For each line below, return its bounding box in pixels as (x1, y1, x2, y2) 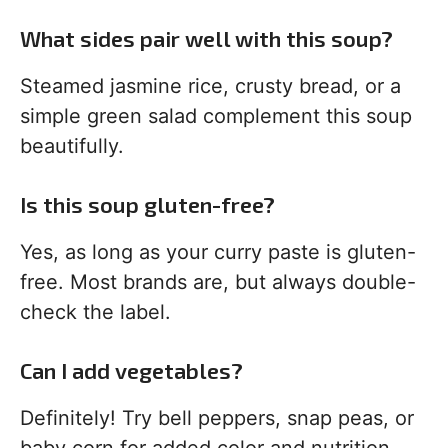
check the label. (20, 300, 171, 325)
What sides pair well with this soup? (20, 25, 393, 52)
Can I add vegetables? (20, 357, 243, 384)
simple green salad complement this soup (20, 104, 412, 129)
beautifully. (20, 134, 124, 159)
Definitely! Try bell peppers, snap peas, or (20, 406, 414, 431)
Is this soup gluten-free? (20, 191, 275, 218)
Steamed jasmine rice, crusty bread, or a (20, 74, 401, 99)
